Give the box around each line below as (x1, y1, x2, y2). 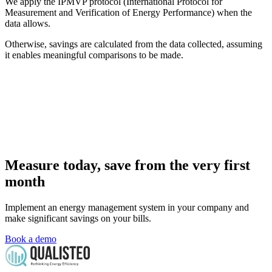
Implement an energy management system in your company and (5, 202, 249, 213)
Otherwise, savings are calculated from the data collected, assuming (5, 38, 262, 49)
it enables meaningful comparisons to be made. (5, 49, 183, 60)
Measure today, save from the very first (5, 157, 250, 174)
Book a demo (5, 234, 56, 245)
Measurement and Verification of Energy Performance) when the (5, 7, 252, 18)
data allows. (5, 18, 50, 29)
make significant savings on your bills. (5, 213, 151, 224)
